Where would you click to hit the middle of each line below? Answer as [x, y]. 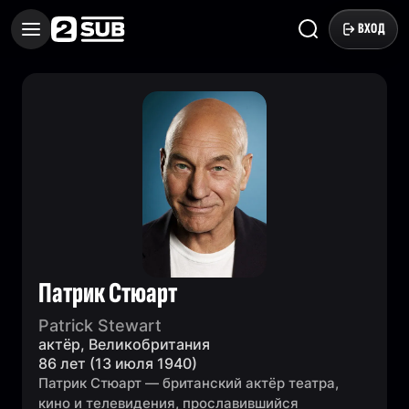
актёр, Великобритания [124, 344]
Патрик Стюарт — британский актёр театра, [189, 383]
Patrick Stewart [100, 325]
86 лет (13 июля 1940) [118, 363]
